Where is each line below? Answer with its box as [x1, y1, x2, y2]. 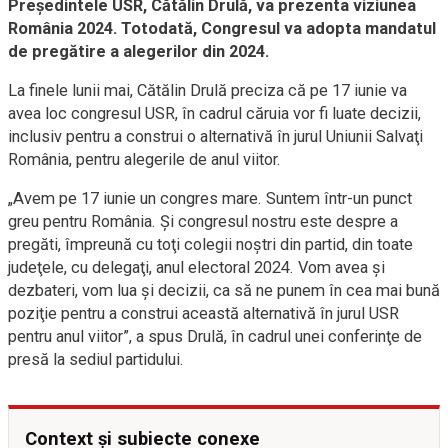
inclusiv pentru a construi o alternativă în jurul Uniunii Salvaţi [8, 126, 423, 146]
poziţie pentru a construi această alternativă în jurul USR [8, 303, 399, 323]
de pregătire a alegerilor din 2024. [8, 41, 269, 61]
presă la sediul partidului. [8, 349, 184, 369]
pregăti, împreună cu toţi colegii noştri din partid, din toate [8, 234, 413, 254]
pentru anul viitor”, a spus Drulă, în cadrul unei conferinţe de [8, 326, 422, 346]
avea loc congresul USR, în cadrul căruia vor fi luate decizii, [8, 103, 421, 123]
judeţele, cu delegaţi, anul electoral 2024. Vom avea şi [8, 257, 385, 277]
